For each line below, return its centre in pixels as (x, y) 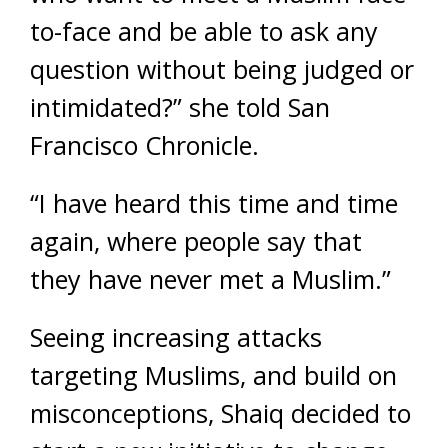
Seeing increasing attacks (176, 337)
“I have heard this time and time (214, 203)
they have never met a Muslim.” (210, 279)
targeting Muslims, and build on (213, 375)
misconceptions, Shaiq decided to (220, 413)
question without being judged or (222, 69)
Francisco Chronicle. (144, 145)
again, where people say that (196, 241)
